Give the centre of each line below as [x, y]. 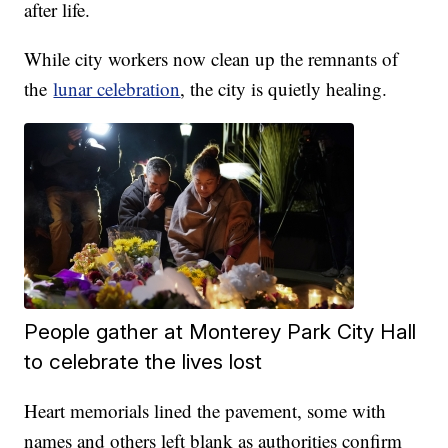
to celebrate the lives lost [143, 362]
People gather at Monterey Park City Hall [220, 332]
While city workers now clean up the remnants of [211, 59]
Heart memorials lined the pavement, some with [205, 411]
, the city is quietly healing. [284, 89]
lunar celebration [117, 89]
